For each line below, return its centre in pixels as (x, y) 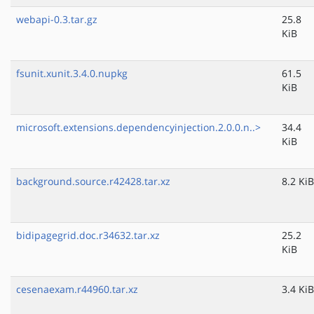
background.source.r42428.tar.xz (93, 182)
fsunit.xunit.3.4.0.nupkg (72, 74)
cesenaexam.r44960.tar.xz (77, 289)
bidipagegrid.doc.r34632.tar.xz (88, 235)
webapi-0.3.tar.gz (57, 20)
